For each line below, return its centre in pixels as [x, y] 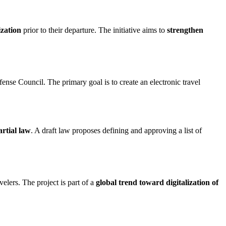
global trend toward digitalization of [157, 182]
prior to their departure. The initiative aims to [94, 30]
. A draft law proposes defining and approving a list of [116, 130]
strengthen [185, 30]
